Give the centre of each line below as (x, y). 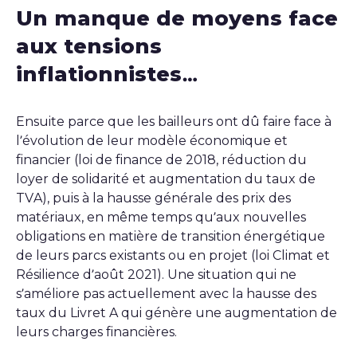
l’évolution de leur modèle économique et (152, 140)
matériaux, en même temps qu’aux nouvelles (161, 217)
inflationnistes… (107, 74)
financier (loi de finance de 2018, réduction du (161, 159)
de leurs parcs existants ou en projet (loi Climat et (173, 255)
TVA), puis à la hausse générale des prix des (153, 198)
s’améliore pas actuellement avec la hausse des (166, 293)
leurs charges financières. (96, 331)
